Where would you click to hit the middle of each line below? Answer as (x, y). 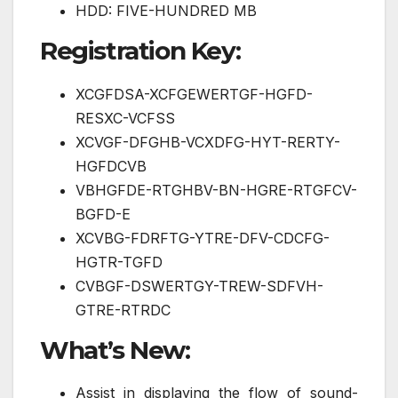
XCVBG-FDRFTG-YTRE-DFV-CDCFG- (203, 238)
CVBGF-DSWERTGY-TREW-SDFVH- (199, 286)
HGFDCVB (111, 166)
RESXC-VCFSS (125, 118)
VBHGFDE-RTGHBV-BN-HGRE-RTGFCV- (216, 190)
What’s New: (115, 350)
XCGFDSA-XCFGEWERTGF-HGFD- (194, 94)
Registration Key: (140, 50)
